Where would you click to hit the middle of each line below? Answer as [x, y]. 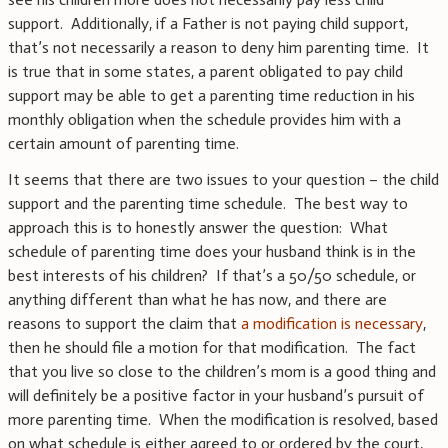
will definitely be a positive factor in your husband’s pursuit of [216, 396]
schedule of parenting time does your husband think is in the [212, 252]
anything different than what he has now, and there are [197, 300]
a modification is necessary [332, 324]
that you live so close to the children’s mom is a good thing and [222, 372]
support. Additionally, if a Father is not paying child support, [208, 24]
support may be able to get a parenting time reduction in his [211, 96]
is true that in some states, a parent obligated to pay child [205, 72]
